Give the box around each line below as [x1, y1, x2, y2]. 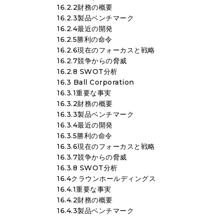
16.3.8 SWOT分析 [57, 163, 118, 172]
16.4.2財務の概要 [57, 196, 113, 204]
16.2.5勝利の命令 [57, 35, 112, 44]
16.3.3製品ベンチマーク [57, 110, 134, 119]
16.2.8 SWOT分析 [57, 67, 118, 76]
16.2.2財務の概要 [57, 3, 113, 12]
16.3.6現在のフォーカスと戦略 [57, 142, 155, 151]
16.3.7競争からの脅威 [57, 153, 127, 162]
